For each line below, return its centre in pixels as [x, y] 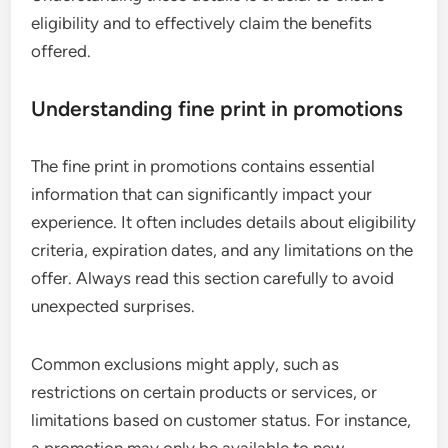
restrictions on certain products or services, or [204, 391]
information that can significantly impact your [202, 193]
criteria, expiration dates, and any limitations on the [222, 249]
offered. [61, 50]
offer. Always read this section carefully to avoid [213, 277]
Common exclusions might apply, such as [185, 363]
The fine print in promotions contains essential [203, 165]
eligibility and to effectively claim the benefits [202, 22]
